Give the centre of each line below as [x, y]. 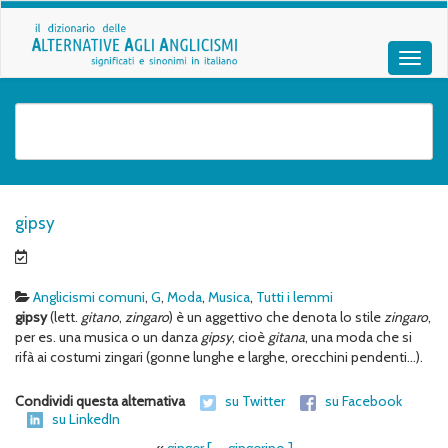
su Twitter [255, 401]
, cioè [250, 337]
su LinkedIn [86, 418]
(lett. [64, 317]
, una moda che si [358, 337]
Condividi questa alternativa [101, 401]
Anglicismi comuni [89, 297]
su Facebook [363, 401]
